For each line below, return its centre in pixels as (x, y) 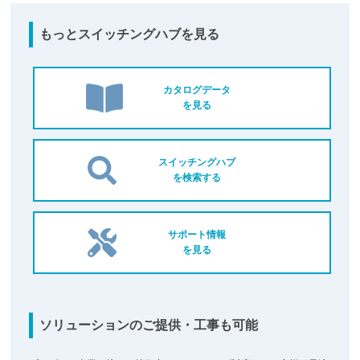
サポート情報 (197, 234)
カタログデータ (197, 90)
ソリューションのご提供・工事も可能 (148, 325)
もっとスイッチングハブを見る (129, 34)
